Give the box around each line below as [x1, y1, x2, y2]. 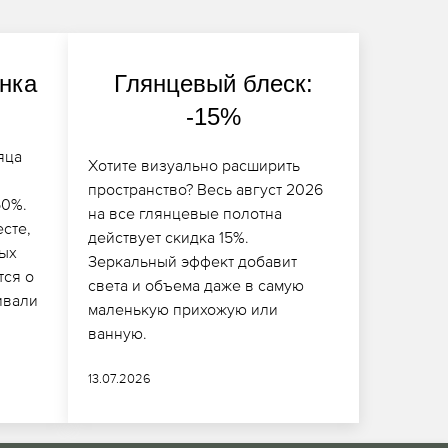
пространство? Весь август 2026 [87, 179, 323, 198]
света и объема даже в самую [87, 275, 304, 294]
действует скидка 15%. [87, 227, 249, 246]
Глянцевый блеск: [113, 69, 313, 97]
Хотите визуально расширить [87, 155, 300, 174]
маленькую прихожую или [87, 299, 278, 318]
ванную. [87, 323, 147, 342]
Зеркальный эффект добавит [87, 251, 297, 270]
